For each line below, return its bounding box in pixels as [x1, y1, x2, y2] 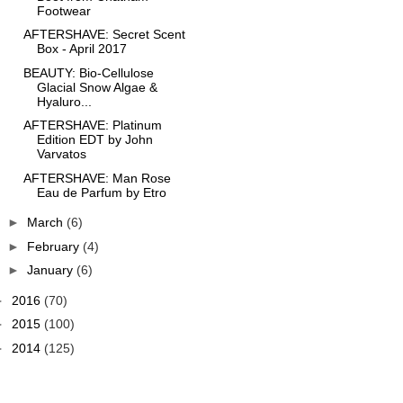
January [26, 263, 76, 277]
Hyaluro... [36, 94, 92, 109]
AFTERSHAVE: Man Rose [22, 170, 171, 185]
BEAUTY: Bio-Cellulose [22, 65, 154, 80]
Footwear [36, 3, 91, 18]
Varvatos [36, 147, 86, 161]
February [26, 238, 83, 254]
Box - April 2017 [36, 41, 127, 56]
